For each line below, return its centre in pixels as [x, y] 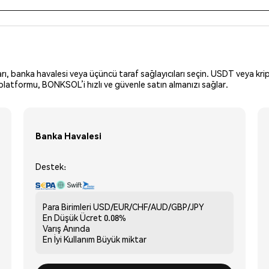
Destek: [51, 166]
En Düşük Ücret [72, 217]
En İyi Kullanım [69, 239]
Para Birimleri [67, 206]
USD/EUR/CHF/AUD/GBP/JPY [149, 206]
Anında [77, 228]
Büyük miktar [122, 239]
